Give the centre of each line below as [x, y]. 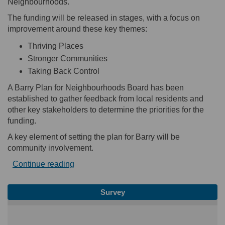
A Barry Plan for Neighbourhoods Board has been [96, 88]
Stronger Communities [68, 59]
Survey [113, 192]
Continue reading [43, 164]
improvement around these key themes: [77, 29]
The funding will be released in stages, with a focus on [104, 18]
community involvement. [50, 148]
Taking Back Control [64, 71]
